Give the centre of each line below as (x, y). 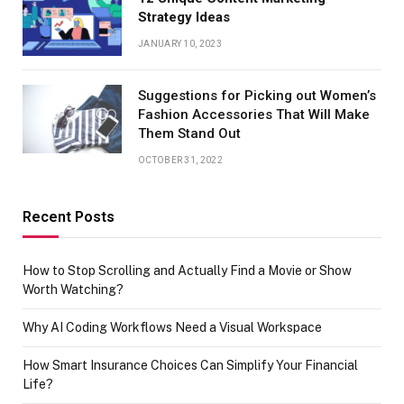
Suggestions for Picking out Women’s (257, 95)
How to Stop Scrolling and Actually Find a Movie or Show (187, 270)
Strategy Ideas (184, 17)
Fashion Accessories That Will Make (254, 114)
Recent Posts (69, 216)
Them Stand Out (189, 133)
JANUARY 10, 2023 (180, 43)
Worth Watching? (73, 289)
